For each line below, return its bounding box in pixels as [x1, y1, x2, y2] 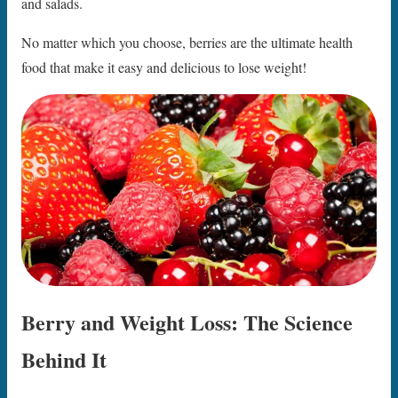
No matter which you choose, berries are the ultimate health [21, 33, 353, 52]
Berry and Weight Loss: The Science [21, 306, 353, 338]
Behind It [21, 343, 107, 375]
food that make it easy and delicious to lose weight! [21, 58, 306, 77]
